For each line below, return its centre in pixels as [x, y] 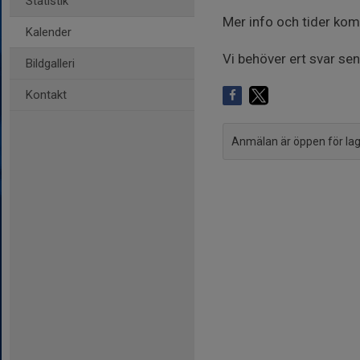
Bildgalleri [50, 63]
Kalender [49, 32]
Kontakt [46, 95]
